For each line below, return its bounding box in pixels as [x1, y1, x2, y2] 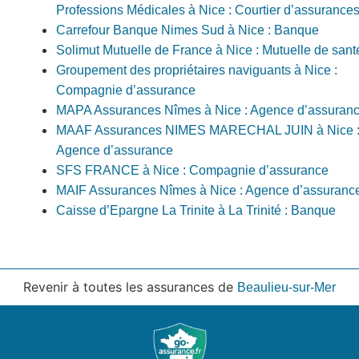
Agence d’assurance [56, 143, 173, 157]
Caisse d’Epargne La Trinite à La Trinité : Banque [56, 203, 336, 217]
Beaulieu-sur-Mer [237, 280, 336, 294]
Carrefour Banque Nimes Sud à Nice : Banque [56, 22, 319, 37]
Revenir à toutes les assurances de [23, 278, 237, 295]
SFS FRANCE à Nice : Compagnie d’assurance [56, 163, 329, 177]
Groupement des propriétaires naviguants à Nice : [56, 63, 337, 77]
